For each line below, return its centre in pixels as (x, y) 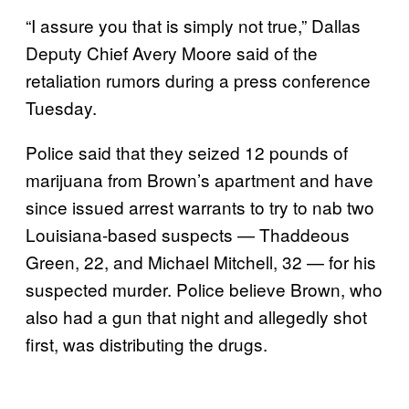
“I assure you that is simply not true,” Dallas (193, 25)
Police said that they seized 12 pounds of (187, 152)
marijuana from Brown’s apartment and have (199, 179)
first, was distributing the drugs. (147, 343)
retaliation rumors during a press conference (198, 79)
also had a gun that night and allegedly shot (196, 316)
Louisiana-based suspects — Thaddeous (188, 234)
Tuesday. (61, 107)
